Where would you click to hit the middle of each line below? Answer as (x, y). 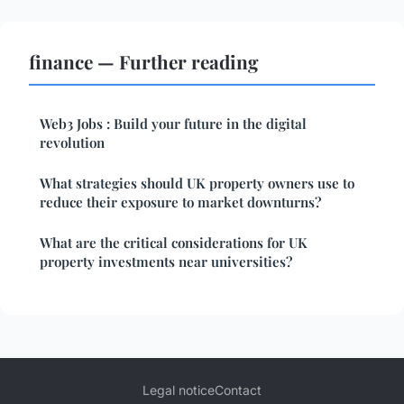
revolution (72, 142)
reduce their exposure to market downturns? (180, 202)
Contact (238, 390)
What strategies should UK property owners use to (197, 183)
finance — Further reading (144, 61)
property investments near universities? (166, 261)
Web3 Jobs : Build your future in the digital (173, 123)
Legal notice (179, 390)
